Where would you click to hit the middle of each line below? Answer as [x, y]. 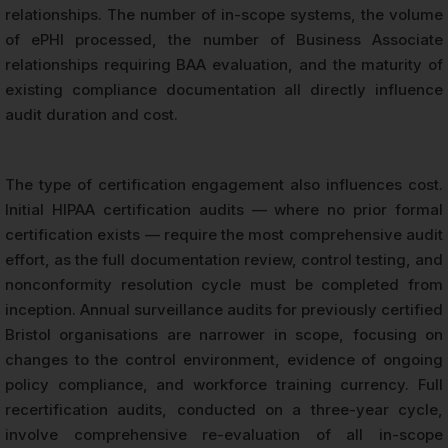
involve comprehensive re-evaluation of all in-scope [224, 434]
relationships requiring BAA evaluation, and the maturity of [224, 64]
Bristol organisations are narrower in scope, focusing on [224, 334]
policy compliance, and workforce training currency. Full [224, 384]
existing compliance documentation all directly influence [224, 89]
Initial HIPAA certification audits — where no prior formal [224, 209]
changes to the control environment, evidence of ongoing [224, 359]
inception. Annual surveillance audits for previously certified [224, 309]
